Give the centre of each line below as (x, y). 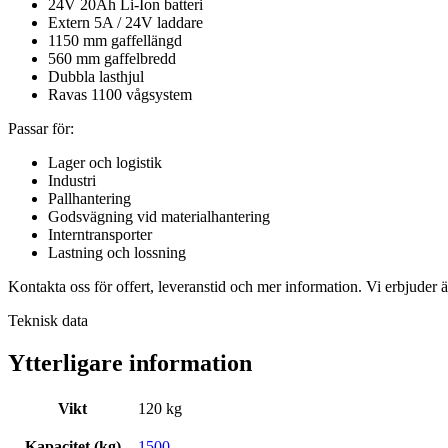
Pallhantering (89, 199)
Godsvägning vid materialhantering (159, 217)
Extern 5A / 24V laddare (125, 23)
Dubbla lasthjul (96, 77)
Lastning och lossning (117, 253)
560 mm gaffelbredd (112, 59)
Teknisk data (48, 321)
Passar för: (41, 129)
